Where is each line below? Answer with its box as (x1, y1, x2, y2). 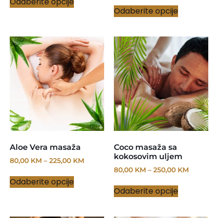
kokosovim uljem (114, 151, 182, 161)
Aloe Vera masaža (10, 142, 81, 152)
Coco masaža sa (114, 142, 177, 152)
